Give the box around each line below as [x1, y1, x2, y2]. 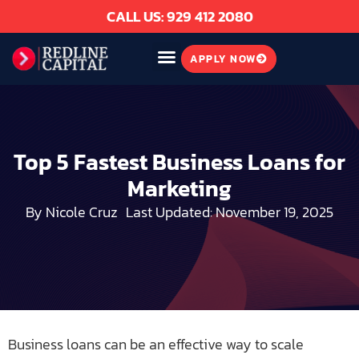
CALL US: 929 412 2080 [106, 6, 253, 27]
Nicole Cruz [42, 201, 118, 223]
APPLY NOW [190, 51, 256, 67]
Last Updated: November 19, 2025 [126, 201, 333, 223]
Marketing [127, 171, 232, 205]
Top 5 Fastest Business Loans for [14, 145, 345, 179]
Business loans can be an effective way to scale [8, 333, 304, 355]
